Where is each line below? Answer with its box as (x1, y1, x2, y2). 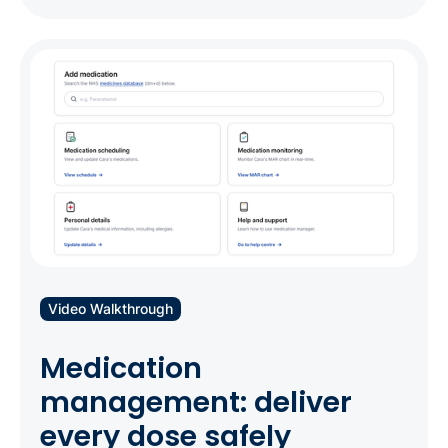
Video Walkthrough (48, 300, 173, 318)
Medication (40, 348, 202, 389)
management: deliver (40, 382, 352, 423)
